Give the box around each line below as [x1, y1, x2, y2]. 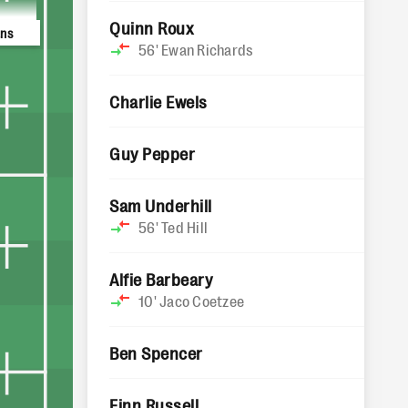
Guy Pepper [109, 143, 196, 163]
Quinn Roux [109, 17, 194, 37]
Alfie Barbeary [109, 269, 213, 289]
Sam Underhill [109, 195, 212, 215]
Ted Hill [161, 218, 208, 236]
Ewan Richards [161, 40, 254, 58]
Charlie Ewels [109, 91, 208, 111]
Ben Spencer [109, 342, 203, 362]
